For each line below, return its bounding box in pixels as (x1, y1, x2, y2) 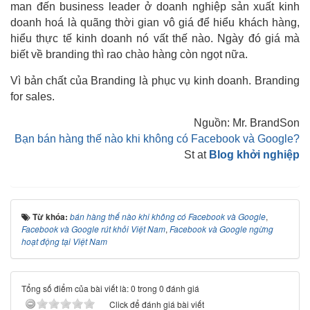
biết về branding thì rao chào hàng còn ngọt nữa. (10, 48, 248, 61)
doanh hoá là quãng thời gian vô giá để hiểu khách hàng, (10, 17, 300, 29)
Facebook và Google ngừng (170, 223, 273, 235)
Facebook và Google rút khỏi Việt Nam (21, 223, 165, 235)
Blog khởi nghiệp (209, 149, 300, 161)
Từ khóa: (33, 210, 70, 224)
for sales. (10, 91, 55, 103)
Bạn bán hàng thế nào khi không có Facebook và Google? (15, 133, 300, 145)
